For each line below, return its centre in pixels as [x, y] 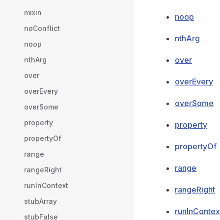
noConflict [42, 28]
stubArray [41, 201]
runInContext [46, 185]
